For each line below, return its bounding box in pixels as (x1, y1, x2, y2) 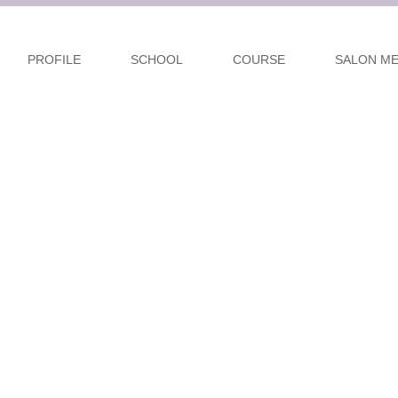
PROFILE (28, 52, 81, 67)
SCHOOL (131, 52, 183, 67)
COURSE (233, 52, 285, 67)
